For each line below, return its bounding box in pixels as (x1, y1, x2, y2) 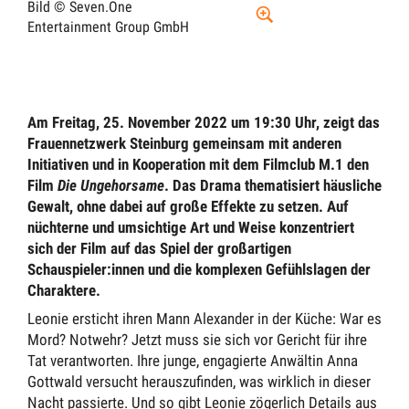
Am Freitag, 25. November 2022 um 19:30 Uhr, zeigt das (27, 112, 380, 131)
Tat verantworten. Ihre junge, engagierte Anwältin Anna (27, 351, 358, 371)
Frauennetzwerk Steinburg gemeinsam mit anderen (27, 133, 341, 152)
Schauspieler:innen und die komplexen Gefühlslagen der (27, 259, 371, 278)
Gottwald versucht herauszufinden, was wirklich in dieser (27, 372, 371, 392)
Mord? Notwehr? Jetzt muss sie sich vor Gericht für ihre (27, 330, 367, 350)
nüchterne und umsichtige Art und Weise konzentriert (27, 217, 354, 236)
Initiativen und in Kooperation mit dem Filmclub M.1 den (27, 154, 369, 173)
